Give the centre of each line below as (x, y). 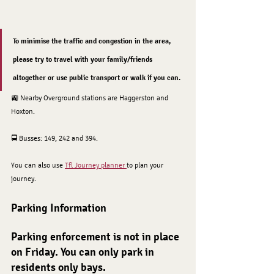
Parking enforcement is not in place (96, 237)
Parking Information (59, 208)
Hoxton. (24, 111)
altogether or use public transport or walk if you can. (97, 78)
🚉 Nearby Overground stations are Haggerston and (91, 98)
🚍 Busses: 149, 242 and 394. (55, 138)
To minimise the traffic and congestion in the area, (93, 41)
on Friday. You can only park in (84, 252)
